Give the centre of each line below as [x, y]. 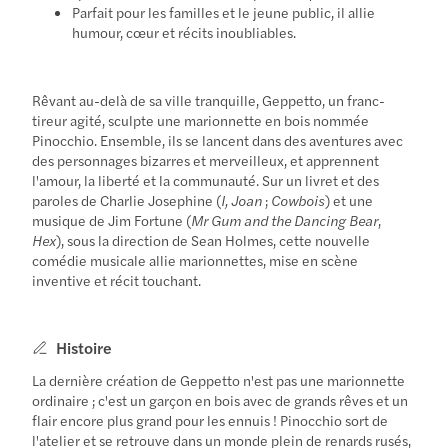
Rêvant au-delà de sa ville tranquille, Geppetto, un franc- [209, 99]
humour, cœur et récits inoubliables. [184, 31]
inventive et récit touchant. [117, 279]
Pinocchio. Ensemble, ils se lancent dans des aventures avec [218, 139]
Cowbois [298, 199]
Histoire [84, 347]
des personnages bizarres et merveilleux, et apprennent [206, 159]
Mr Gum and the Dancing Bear [285, 219]
